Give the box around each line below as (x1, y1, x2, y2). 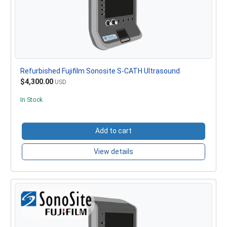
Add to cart (95, 127, 132, 135)
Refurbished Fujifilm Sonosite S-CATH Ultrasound (20, 67, 180, 75)
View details (94, 147, 133, 156)
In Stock (20, 96, 43, 104)
